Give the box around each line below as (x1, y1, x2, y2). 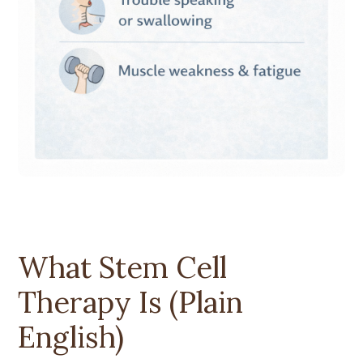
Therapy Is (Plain (18, 283, 244, 321)
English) (18, 318, 125, 356)
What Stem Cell (18, 248, 228, 286)
